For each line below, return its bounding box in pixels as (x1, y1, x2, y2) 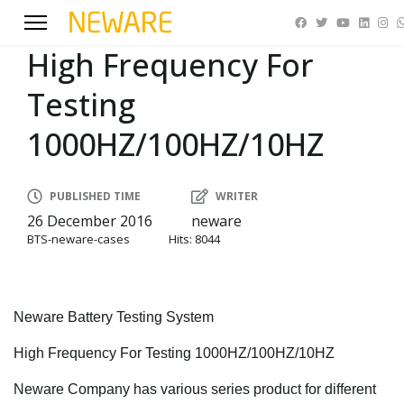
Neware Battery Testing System (14, 309, 214, 325)
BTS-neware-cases (27, 231, 130, 247)
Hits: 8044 (169, 231, 220, 247)
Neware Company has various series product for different (14, 381, 376, 397)
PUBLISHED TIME (50, 188, 141, 204)
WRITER (216, 188, 258, 204)
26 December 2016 (27, 211, 152, 231)
